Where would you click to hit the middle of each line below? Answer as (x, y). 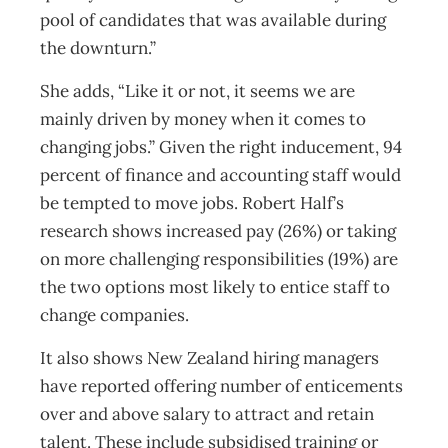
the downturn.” (98, 48)
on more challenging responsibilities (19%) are (219, 259)
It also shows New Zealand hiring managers (209, 358)
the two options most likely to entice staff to (215, 287)
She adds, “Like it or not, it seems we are (197, 91)
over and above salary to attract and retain (207, 414)
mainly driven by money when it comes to (203, 119)
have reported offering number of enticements (221, 386)
